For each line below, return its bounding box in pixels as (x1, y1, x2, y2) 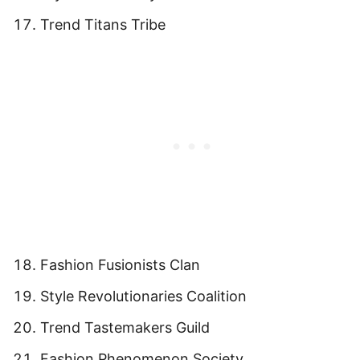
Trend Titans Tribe (40, 16, 166, 33)
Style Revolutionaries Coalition (40, 288, 247, 305)
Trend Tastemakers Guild (40, 319, 210, 336)
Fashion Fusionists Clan (40, 256, 200, 273)
